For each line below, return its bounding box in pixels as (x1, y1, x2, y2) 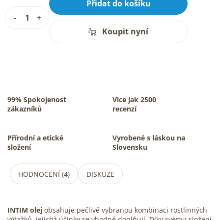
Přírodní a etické (7, 133, 63, 143)
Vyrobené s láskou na (112, 133, 185, 143)
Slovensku (112, 142, 147, 152)
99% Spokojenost (7, 95, 66, 105)
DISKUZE (86, 169, 114, 179)
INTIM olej (7, 205, 42, 215)
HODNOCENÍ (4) (18, 169, 70, 179)
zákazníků (7, 104, 42, 114)
